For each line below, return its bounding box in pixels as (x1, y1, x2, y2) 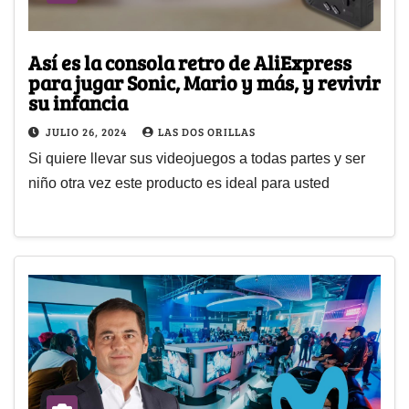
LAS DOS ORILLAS (158, 123, 256, 139)
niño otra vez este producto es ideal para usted (28, 174, 330, 191)
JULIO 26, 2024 (46, 123, 130, 139)
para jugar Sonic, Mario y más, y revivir (28, 68, 381, 96)
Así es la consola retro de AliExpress (28, 47, 351, 76)
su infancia (28, 88, 128, 116)
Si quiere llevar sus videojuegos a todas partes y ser (28, 150, 365, 166)
